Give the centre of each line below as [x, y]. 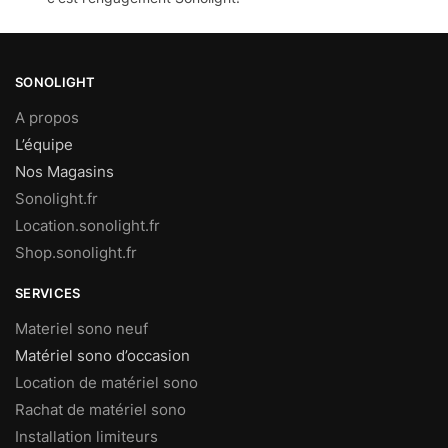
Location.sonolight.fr [87, 226]
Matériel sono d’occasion [102, 356]
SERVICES [48, 293]
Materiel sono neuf [81, 329]
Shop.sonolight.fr [76, 253]
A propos [47, 118]
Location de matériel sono [106, 383]
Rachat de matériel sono [100, 410]
